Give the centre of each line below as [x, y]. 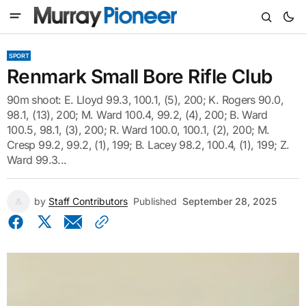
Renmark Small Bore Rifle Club [140, 76]
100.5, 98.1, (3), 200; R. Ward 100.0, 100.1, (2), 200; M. [138, 130]
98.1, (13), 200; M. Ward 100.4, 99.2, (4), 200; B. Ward [137, 115]
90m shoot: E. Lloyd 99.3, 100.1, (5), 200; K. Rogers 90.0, [145, 100]
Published [155, 201]
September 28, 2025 [229, 201]
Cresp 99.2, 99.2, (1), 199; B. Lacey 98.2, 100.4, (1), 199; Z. [148, 145]
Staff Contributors [88, 201]
